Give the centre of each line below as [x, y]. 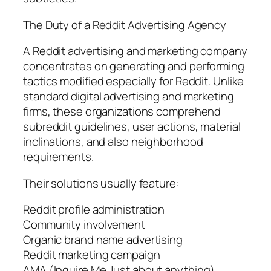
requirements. [58, 157]
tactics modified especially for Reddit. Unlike [134, 81]
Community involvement [84, 225]
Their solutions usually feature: [101, 183]
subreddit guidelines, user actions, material [132, 127]
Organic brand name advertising [103, 240]
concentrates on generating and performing [134, 66]
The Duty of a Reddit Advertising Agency [125, 24]
